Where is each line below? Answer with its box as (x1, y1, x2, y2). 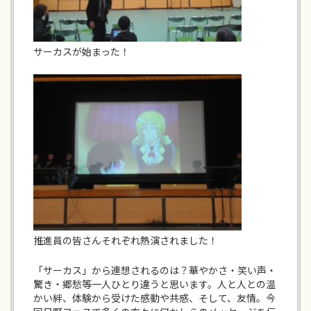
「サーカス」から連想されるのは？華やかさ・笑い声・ (33, 264, 276, 277)
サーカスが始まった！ (33, 46, 130, 58)
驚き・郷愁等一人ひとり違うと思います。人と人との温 (33, 278, 276, 291)
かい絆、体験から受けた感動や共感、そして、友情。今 (33, 292, 276, 305)
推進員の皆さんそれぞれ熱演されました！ (33, 235, 218, 247)
